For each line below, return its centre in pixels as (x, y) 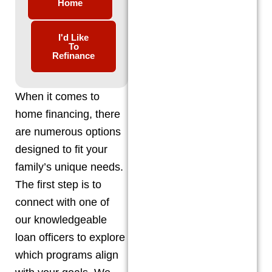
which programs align (67, 255)
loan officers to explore (70, 237)
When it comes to (57, 97)
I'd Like (73, 37)
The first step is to (58, 185)
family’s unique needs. (69, 167)
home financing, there (68, 114)
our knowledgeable (61, 220)
